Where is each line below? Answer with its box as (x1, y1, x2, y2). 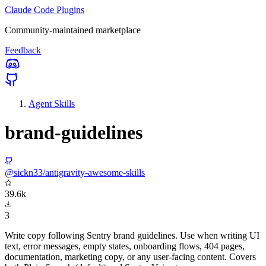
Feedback (5, 45, 41, 55)
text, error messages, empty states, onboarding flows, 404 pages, (5, 240, 245, 251)
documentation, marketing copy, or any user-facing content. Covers (5, 251, 256, 262)
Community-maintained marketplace (5, 25, 141, 35)
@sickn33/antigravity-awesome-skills (5, 167, 145, 178)
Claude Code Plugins (5, 5, 84, 15)
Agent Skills (28, 99, 75, 109)
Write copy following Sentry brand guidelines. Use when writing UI (5, 230, 259, 240)
